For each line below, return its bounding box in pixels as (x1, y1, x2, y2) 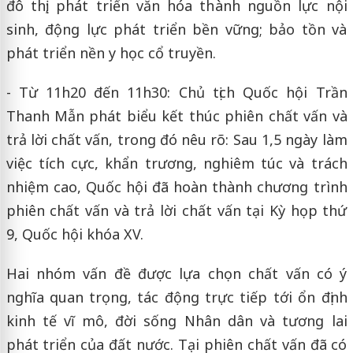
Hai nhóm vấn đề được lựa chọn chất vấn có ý (6, 263, 347, 283)
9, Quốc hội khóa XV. (6, 224, 143, 243)
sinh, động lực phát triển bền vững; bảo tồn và (6, 19, 347, 39)
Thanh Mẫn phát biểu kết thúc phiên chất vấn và (6, 106, 347, 125)
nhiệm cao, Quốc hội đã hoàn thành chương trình (6, 176, 347, 196)
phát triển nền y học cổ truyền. (6, 43, 220, 62)
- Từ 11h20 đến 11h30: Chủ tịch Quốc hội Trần (6, 82, 347, 102)
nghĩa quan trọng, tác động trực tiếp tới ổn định (6, 287, 347, 307)
